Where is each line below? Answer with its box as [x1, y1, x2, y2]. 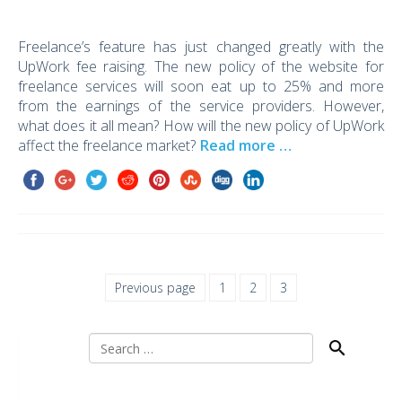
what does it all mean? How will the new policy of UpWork [18, 116, 384, 136]
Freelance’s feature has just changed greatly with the [18, 37, 384, 57]
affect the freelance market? [18, 135, 196, 156]
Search [331, 340, 370, 357]
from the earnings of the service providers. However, [18, 96, 384, 117]
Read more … [200, 135, 292, 156]
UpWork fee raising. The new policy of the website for [18, 57, 384, 77]
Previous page [115, 279, 196, 297]
